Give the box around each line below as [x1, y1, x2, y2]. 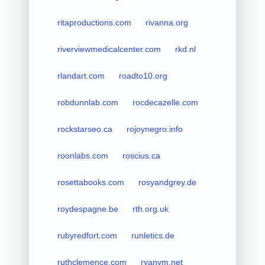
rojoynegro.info [126, 124, 183, 134]
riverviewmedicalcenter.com [57, 44, 161, 54]
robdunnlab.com [57, 97, 118, 107]
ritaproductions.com [57, 17, 131, 27]
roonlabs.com [57, 150, 108, 160]
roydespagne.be [57, 203, 118, 214]
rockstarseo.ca [57, 124, 112, 134]
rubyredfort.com [57, 230, 117, 240]
